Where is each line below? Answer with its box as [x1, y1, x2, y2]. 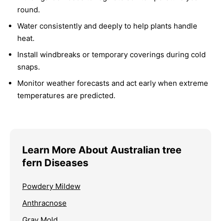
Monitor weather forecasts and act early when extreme [17, 78, 208, 88]
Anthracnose [22, 198, 67, 208]
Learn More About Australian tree [22, 144, 182, 156]
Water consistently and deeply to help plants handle [17, 21, 197, 31]
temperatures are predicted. [17, 90, 115, 100]
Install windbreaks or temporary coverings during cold [17, 49, 206, 59]
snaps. [17, 62, 40, 72]
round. [17, 4, 40, 14]
